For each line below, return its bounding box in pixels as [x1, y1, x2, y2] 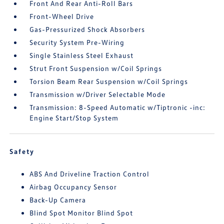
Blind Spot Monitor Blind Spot [29, 208, 133, 217]
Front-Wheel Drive [29, 12, 94, 21]
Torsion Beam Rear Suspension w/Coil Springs [29, 77, 188, 86]
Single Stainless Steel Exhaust [29, 51, 134, 60]
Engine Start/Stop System [29, 113, 119, 122]
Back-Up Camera [29, 195, 86, 204]
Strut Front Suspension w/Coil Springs [29, 64, 162, 73]
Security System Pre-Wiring [29, 38, 125, 47]
